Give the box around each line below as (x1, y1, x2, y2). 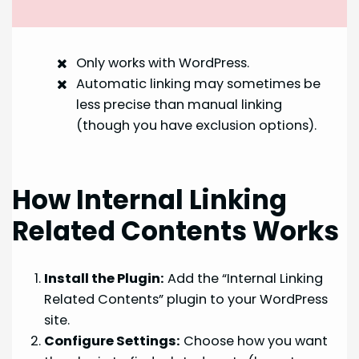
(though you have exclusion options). (76, 116, 317, 135)
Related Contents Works (12, 212, 340, 249)
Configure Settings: (44, 331, 181, 350)
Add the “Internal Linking (164, 268, 324, 288)
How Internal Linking (12, 181, 288, 218)
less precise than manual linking (76, 95, 283, 115)
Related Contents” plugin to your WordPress (44, 289, 329, 309)
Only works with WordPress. (76, 54, 250, 73)
